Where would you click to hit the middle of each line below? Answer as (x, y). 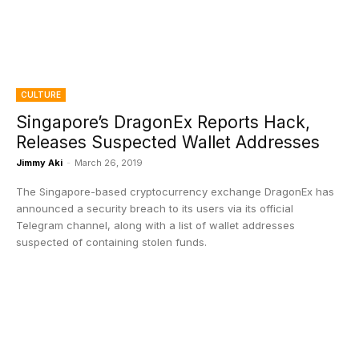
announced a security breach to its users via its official (155, 208)
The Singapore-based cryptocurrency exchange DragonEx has (175, 192)
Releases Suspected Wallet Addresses (168, 142)
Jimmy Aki (39, 163)
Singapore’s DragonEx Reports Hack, (163, 122)
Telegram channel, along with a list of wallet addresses (155, 225)
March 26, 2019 (109, 163)
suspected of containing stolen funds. (111, 242)
